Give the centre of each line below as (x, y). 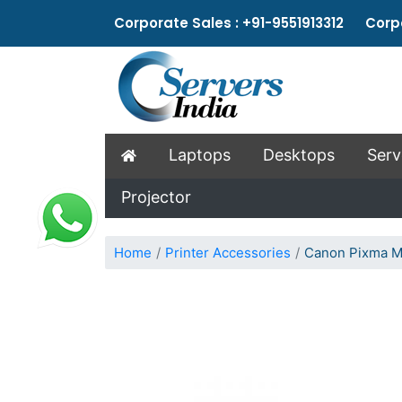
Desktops (299, 155)
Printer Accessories (228, 252)
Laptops (200, 155)
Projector (156, 197)
